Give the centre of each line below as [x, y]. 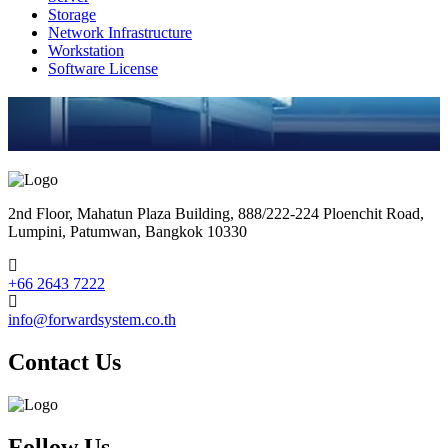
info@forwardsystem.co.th [92, 320]
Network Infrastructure [120, 32]
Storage [72, 14]
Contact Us [64, 362]
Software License [103, 68]
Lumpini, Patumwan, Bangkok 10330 [127, 232]
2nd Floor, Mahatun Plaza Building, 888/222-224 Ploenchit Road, [216, 214]
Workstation [86, 50]
